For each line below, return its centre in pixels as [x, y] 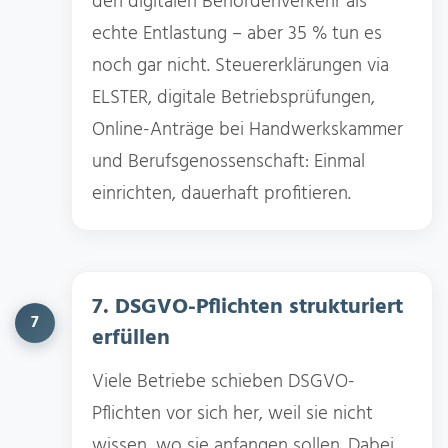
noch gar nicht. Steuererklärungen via [240, 65]
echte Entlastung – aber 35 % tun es [237, 33]
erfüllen [131, 338]
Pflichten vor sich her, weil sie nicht [232, 413]
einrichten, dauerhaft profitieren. [221, 193]
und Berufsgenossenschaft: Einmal [228, 161]
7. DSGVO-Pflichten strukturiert [247, 307]
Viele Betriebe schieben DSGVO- [223, 381]
